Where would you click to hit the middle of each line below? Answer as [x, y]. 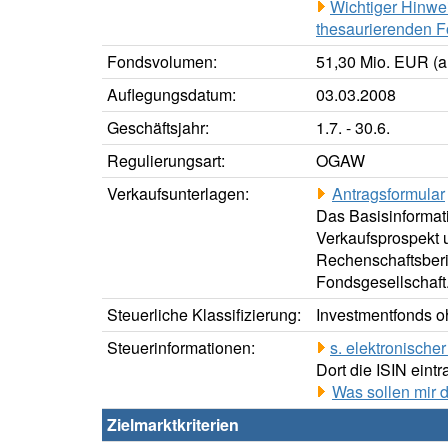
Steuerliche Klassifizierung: [204, 315]
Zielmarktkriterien [173, 425]
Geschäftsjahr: [158, 128]
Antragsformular [388, 194]
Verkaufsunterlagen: [178, 194]
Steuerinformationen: [181, 348]
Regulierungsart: [166, 161]
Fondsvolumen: [162, 62]
